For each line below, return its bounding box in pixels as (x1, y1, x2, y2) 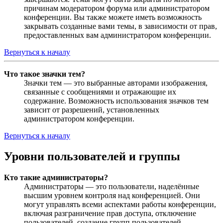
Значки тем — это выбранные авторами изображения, (24, 78, 208, 87)
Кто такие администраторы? (4, 173, 108, 182)
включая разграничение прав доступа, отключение (24, 209, 196, 218)
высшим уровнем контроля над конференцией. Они (24, 191, 200, 200)
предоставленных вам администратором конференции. (24, 30, 211, 39)
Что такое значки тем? (4, 69, 85, 78)
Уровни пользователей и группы (4, 150, 180, 163)
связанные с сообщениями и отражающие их (24, 87, 176, 96)
